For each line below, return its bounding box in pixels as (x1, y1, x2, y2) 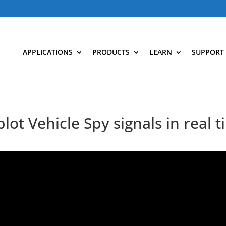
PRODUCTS (92, 47, 130, 57)
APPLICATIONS (22, 47, 73, 57)
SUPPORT (191, 47, 224, 57)
